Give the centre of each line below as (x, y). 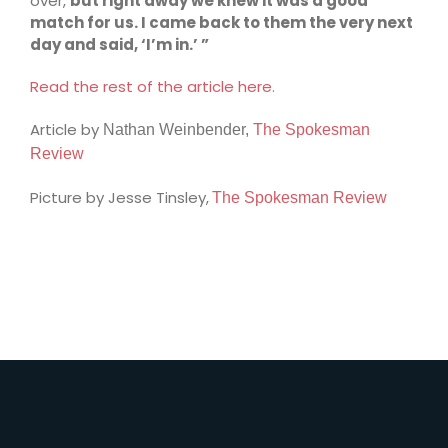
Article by (66, 130)
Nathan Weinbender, (178, 130)
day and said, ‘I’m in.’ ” (119, 45)
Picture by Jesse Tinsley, (119, 198)
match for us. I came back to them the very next (221, 23)
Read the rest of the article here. (152, 87)
